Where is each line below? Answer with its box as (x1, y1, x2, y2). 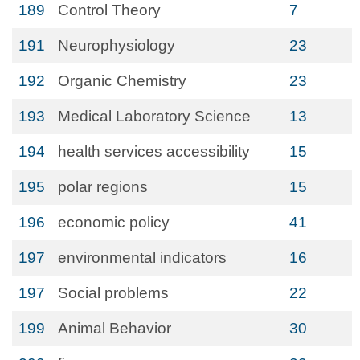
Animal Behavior (58, 320, 171, 337)
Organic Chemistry (58, 72, 186, 89)
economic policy (58, 214, 170, 231)
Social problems (58, 284, 169, 301)
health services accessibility (58, 143, 250, 160)
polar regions (58, 178, 148, 195)
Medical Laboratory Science (58, 108, 251, 125)
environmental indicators (58, 249, 227, 266)
